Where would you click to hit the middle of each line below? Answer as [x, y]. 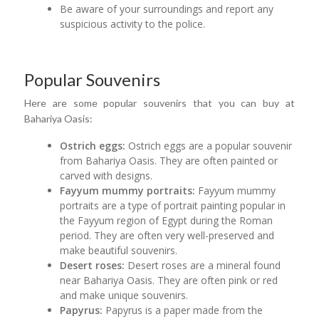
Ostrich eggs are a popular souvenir [209, 145]
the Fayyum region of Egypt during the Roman [167, 220]
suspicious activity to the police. [133, 23]
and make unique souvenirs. [124, 295]
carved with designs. [106, 175]
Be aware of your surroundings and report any [167, 9]
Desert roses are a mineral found [203, 265]
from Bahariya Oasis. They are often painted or [169, 160]
